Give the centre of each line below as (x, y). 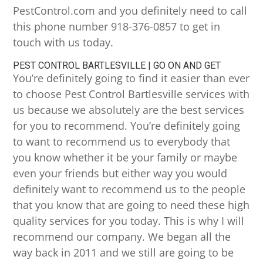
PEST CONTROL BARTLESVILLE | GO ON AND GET (117, 66)
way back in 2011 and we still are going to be (124, 253)
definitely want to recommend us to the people (129, 189)
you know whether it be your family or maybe (125, 158)
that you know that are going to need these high (131, 205)
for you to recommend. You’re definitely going (127, 126)
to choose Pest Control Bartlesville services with (131, 94)
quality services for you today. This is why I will (129, 221)
